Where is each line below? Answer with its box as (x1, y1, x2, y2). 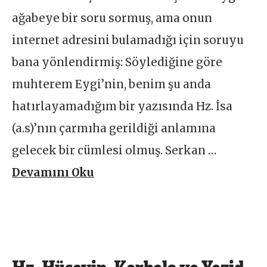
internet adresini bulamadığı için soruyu (12, 33, 244, 48)
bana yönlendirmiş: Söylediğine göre (12, 55, 223, 70)
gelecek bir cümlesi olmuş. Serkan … (12, 144, 217, 158)
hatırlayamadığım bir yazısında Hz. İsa (12, 100, 233, 114)
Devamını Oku (12, 166, 95, 180)
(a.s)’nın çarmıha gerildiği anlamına (12, 122, 216, 136)
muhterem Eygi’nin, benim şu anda (12, 77, 212, 92)
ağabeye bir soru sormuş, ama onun (12, 11, 213, 26)
